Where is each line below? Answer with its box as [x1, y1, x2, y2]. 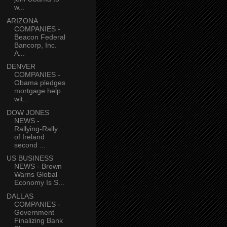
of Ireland [14, 132, 45, 141]
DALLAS [6, 192, 33, 200]
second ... [14, 140, 46, 149]
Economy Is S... [14, 178, 64, 187]
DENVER [6, 62, 35, 71]
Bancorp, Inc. [14, 41, 57, 49]
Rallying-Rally [14, 124, 58, 133]
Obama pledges [14, 79, 65, 87]
